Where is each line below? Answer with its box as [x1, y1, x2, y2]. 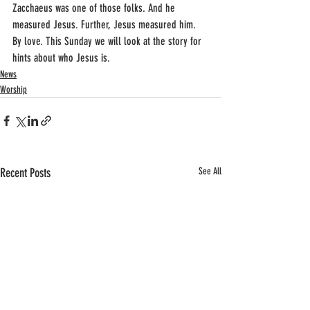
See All [199, 165, 221, 177]
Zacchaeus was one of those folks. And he [12, 1, 178, 15]
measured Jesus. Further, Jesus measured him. [12, 18, 199, 31]
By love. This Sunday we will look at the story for [12, 35, 204, 48]
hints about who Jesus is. [12, 51, 110, 64]
